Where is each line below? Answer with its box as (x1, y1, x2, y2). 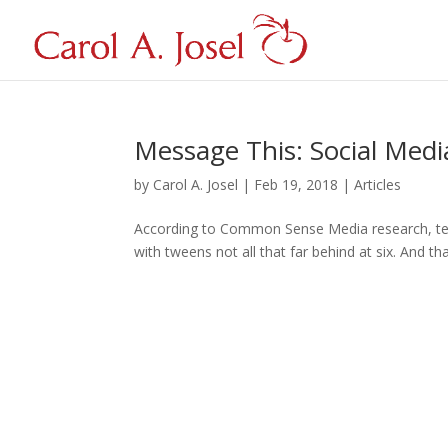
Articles (354, 175, 402, 194)
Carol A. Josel (153, 175, 239, 194)
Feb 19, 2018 (254, 175, 339, 194)
